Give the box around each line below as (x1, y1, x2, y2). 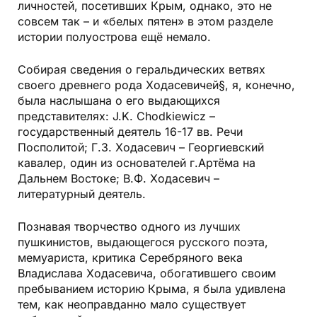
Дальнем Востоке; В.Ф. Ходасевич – (18, 171, 219, 185)
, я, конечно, (225, 78, 295, 92)
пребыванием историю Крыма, (18, 282, 190, 296)
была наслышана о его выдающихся (18, 93, 220, 108)
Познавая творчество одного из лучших (18, 219, 241, 234)
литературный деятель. (18, 187, 146, 201)
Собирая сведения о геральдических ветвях (18, 62, 265, 76)
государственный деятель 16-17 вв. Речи (18, 125, 243, 139)
